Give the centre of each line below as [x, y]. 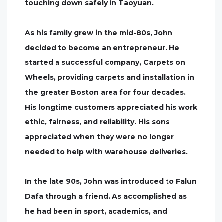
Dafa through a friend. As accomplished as [106, 196]
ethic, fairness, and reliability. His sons [97, 122]
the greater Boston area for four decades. [105, 92]
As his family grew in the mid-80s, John [99, 33]
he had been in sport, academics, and [96, 211]
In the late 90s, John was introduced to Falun [111, 181]
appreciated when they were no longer [99, 137]
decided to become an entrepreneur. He [102, 48]
